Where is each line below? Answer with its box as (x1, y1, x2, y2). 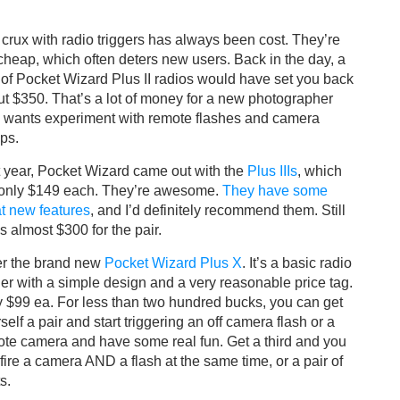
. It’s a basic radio (242, 255, 352, 271)
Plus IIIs (247, 163, 297, 179)
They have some (222, 183, 328, 199)
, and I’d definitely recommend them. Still (90, 203, 346, 219)
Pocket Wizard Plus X (104, 255, 242, 271)
